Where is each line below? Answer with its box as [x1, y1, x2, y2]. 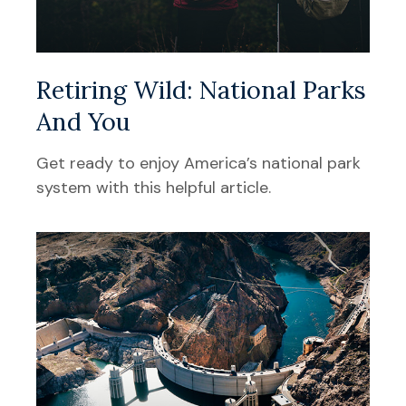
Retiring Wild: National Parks [36, 74, 366, 106]
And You [36, 106, 130, 138]
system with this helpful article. [36, 177, 271, 199]
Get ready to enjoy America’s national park [36, 152, 361, 175]
